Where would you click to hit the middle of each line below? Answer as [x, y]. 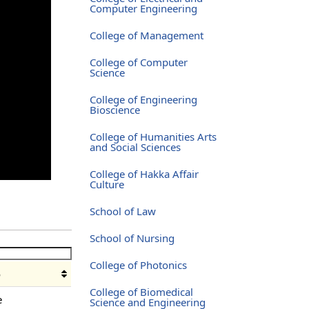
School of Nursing [132, 238]
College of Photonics [138, 265]
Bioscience [114, 109]
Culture [107, 184]
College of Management [146, 35]
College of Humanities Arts [153, 136]
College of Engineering [143, 99]
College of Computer [138, 62]
